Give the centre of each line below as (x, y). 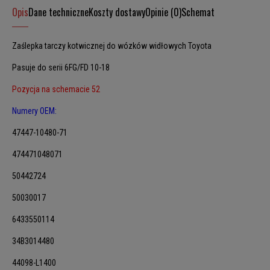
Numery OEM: (34, 111)
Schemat (198, 12)
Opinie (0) (163, 12)
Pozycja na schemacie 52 (56, 89)
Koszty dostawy (117, 12)
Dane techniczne (58, 12)
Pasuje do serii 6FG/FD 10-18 (61, 68)
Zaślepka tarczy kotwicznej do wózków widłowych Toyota (112, 46)
